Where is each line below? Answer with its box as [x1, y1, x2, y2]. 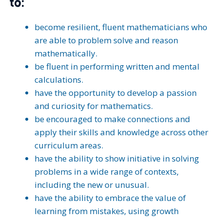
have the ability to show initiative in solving [35, 153, 199, 164]
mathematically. [35, 48, 97, 59]
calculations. [35, 74, 83, 85]
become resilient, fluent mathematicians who [35, 21, 207, 33]
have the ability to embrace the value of [35, 192, 186, 203]
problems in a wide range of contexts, [35, 166, 179, 177]
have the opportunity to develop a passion [35, 87, 197, 98]
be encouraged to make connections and [35, 113, 190, 125]
